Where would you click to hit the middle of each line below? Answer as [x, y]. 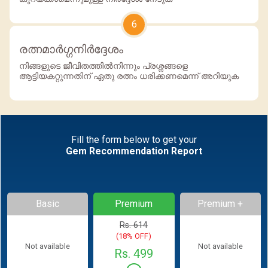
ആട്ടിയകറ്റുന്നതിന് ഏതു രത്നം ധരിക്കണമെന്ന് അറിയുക [129, 76]
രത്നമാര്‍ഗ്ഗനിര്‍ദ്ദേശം [71, 49]
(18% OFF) [134, 236]
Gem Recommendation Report [134, 151]
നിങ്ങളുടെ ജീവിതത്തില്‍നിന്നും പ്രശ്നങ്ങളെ [103, 66]
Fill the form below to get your [134, 140]
